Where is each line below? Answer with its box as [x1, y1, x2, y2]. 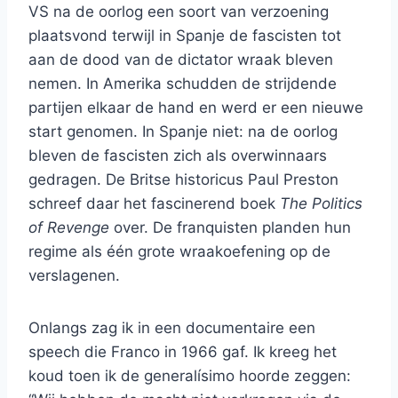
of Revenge [28, 219, 109, 237]
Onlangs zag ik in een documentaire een [28, 319, 315, 338]
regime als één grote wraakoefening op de [28, 243, 330, 261]
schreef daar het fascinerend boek [28, 195, 280, 213]
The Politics [280, 195, 362, 213]
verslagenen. [28, 267, 120, 285]
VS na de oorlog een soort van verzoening [28, 3, 329, 21]
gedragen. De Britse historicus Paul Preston [28, 171, 338, 189]
